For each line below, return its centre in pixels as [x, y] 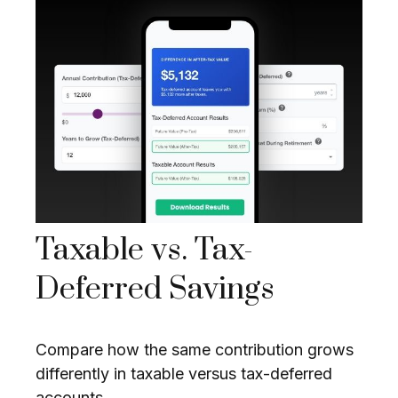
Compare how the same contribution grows [195, 350]
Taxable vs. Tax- [144, 251]
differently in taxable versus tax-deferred [184, 374]
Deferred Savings [155, 290]
